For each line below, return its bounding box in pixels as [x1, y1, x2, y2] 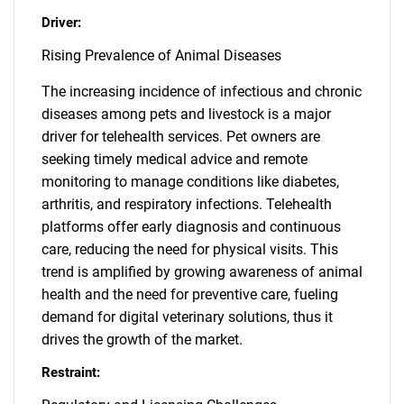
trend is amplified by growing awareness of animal [41, 263, 363, 280]
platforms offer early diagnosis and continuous [41, 218, 341, 235]
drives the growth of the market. [41, 331, 243, 348]
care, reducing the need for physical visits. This [41, 241, 338, 258]
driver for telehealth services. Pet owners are [41, 128, 320, 145]
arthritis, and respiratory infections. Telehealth [41, 196, 332, 213]
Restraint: [41, 364, 100, 381]
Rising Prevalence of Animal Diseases [41, 47, 281, 64]
